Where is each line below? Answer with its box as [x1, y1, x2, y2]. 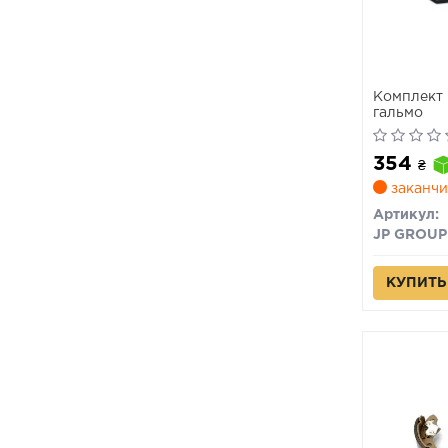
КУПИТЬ [385, 277, 446, 289]
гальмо [372, 107, 423, 119]
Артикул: [372, 209, 439, 221]
